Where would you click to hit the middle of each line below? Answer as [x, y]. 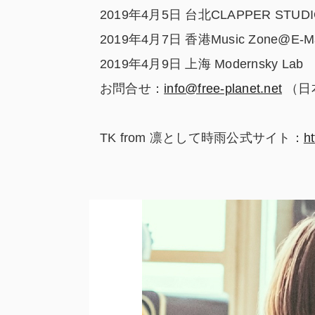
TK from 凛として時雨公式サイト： [202, 137]
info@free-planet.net [223, 88]
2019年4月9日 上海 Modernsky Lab [202, 64]
